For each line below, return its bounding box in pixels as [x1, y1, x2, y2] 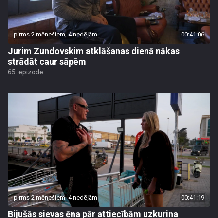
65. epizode [8, 68, 43, 76]
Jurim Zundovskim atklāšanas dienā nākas [8, 46, 180, 56]
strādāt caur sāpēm [8, 56, 86, 67]
